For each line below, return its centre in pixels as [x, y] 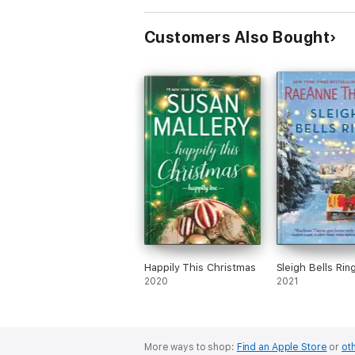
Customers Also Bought [237, 37]
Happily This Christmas [200, 267]
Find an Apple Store [282, 347]
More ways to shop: [191, 347]
